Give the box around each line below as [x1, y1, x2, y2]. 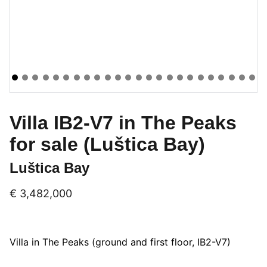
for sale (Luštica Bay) [10, 133, 205, 155]
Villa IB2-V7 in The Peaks [10, 112, 237, 133]
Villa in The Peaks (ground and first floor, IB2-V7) [10, 236, 231, 248]
